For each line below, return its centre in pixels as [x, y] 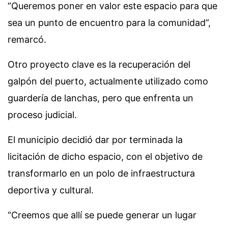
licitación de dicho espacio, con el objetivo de [105, 157]
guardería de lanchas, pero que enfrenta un [101, 98]
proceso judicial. [42, 115]
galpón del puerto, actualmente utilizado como [108, 81]
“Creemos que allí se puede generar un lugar [102, 215]
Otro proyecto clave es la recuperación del [99, 65]
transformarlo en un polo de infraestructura [101, 174]
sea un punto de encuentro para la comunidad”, [109, 23]
